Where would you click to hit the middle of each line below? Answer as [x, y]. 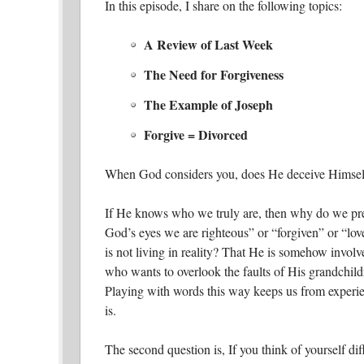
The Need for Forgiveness [214, 75]
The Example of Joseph [208, 104]
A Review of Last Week [208, 45]
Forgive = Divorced [196, 134]
